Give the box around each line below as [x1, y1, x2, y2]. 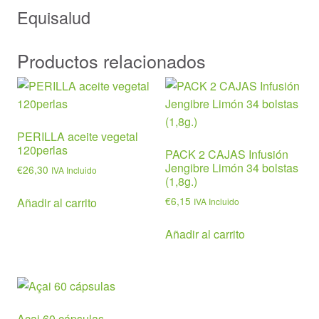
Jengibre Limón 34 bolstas [165, 159, 298, 177]
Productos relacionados [17, 48, 206, 74]
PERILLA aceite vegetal [17, 128, 138, 145]
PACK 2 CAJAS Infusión [165, 146, 288, 163]
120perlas [17, 142, 68, 159]
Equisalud [17, 5, 90, 30]
